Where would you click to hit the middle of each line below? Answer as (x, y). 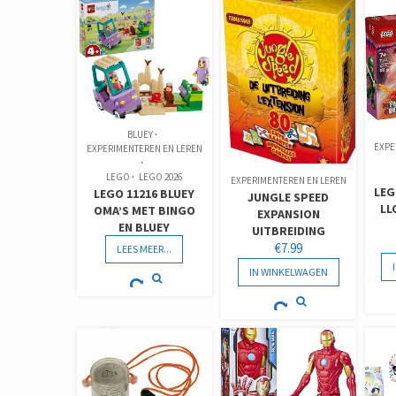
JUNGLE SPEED (289, 198)
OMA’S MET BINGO (144, 211)
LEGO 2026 (161, 177)
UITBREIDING (288, 231)
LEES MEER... (145, 249)
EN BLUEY (145, 228)
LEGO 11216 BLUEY (145, 194)
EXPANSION (288, 214)
